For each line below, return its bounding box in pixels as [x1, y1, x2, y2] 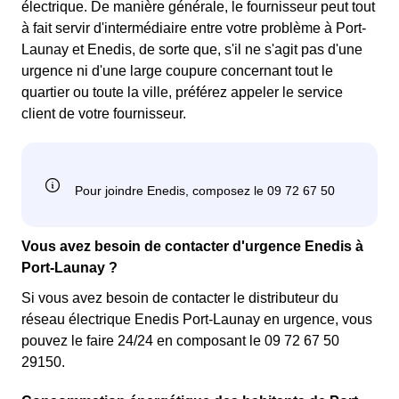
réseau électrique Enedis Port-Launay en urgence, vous [21, 312, 372, 328]
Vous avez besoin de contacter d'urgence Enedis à [21, 239, 363, 255]
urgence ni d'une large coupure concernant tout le [21, 63, 333, 79]
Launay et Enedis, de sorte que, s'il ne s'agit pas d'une [21, 42, 362, 58]
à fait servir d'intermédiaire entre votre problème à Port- [21, 20, 366, 37]
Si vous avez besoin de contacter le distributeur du [21, 290, 338, 306]
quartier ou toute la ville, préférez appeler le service [21, 85, 343, 101]
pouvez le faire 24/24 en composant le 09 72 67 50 [21, 333, 339, 349]
